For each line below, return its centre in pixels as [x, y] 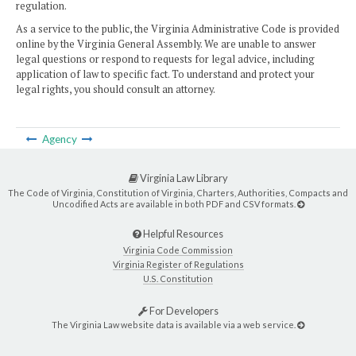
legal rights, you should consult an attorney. [116, 90]
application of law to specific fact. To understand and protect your [165, 75]
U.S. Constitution [178, 279]
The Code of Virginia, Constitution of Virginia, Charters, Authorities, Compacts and [178, 192]
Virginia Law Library [183, 178]
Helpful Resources [182, 234]
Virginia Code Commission [178, 250]
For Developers [183, 311]
